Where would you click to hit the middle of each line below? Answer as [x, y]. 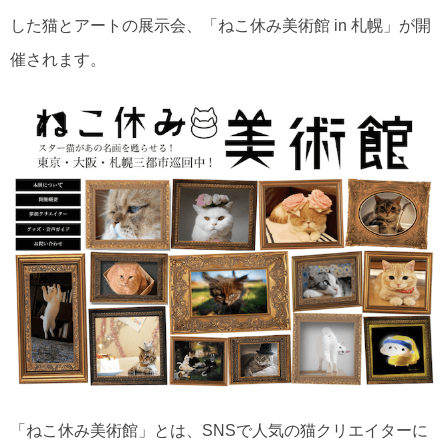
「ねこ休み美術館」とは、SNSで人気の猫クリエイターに [219, 430]
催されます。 [58, 59]
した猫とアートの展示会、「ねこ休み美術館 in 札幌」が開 [220, 25]
